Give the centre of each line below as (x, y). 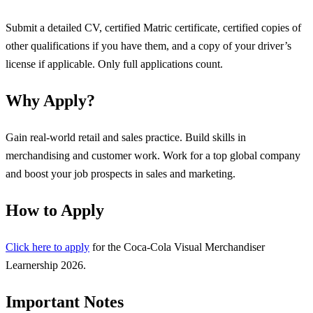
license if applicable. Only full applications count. (114, 64)
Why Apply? (50, 101)
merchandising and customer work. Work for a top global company (153, 155)
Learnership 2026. (46, 265)
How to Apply (55, 211)
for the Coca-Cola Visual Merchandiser (177, 247)
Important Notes (65, 302)
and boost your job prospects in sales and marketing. (121, 173)
